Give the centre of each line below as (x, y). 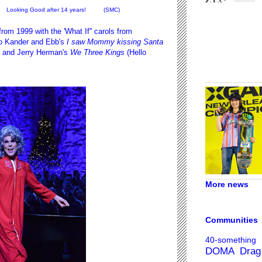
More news (227, 184)
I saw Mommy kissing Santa (114, 42)
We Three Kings (97, 52)
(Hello (135, 52)
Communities (232, 220)
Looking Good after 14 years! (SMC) (63, 9)
